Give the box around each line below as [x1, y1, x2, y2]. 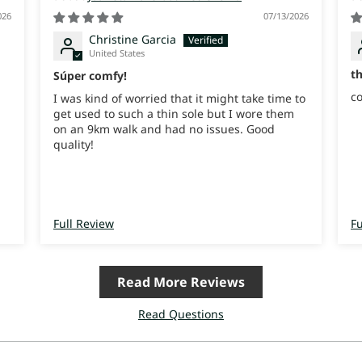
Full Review [53, 216, 114, 232]
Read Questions [138, 306, 224, 322]
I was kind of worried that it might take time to [53, 90, 305, 106]
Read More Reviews [117, 273, 245, 292]
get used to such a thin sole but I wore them [53, 105, 294, 121]
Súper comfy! [53, 68, 127, 84]
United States [89, 47, 145, 60]
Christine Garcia [89, 32, 176, 48]
